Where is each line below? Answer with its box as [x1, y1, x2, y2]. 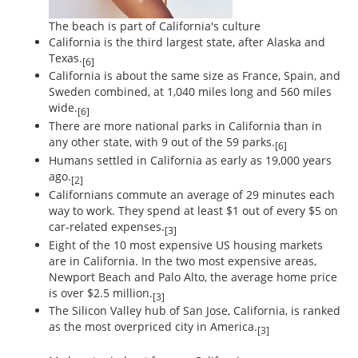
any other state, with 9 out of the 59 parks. [49, 134, 275, 150]
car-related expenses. [49, 218, 165, 234]
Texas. [49, 50, 82, 66]
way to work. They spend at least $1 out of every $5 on [49, 202, 338, 218]
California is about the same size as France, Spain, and [49, 68, 340, 84]
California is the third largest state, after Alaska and [49, 34, 325, 50]
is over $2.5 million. [49, 284, 153, 300]
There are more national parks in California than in [49, 118, 322, 134]
